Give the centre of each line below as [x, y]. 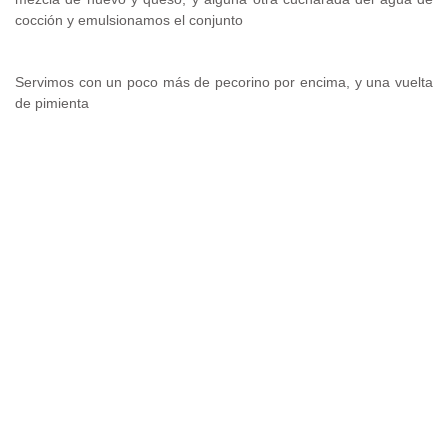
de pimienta [52, 103]
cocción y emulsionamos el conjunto [129, 20]
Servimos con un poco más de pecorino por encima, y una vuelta [224, 82]
